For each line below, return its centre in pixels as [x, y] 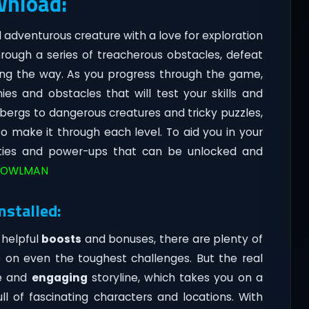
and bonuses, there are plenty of [172, 239]
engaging [59, 277]
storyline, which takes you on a [175, 277]
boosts [62, 239]
